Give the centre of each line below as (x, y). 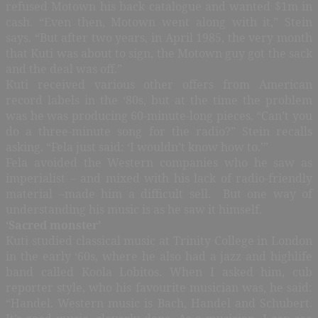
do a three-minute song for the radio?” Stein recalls (159, 131)
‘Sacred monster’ (53, 225)
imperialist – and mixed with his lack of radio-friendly (159, 178)
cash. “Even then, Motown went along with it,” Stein (159, 22)
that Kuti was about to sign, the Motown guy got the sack (159, 53)
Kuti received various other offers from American (159, 84)
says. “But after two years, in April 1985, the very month (159, 37)
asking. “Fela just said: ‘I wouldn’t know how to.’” (137, 147)
